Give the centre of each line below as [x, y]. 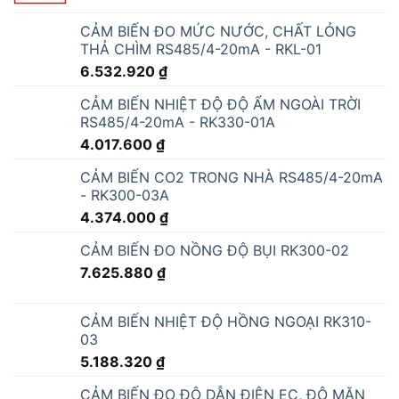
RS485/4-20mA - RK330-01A [178, 122]
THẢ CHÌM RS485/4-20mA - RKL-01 [201, 49]
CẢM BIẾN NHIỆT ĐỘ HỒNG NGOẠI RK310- [226, 321]
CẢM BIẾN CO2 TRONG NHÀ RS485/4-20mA [232, 177]
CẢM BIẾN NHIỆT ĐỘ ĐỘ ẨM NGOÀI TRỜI [220, 104]
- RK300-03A [125, 195]
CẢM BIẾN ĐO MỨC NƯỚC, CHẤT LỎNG [218, 31]
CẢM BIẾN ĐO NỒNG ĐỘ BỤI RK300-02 [215, 250]
